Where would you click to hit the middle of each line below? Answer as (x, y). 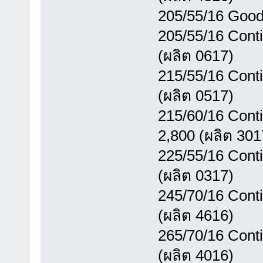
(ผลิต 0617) (195, 55)
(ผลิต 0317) (195, 175)
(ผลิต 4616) (195, 215)
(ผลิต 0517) (195, 95)
